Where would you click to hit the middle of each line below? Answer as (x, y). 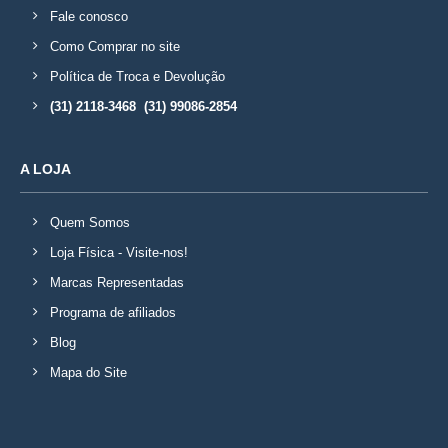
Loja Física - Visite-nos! (119, 252)
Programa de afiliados (113, 312)
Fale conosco (89, 16)
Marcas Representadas (117, 282)
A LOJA (45, 169)
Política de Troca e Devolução (137, 76)
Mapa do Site (88, 372)
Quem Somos (90, 222)
